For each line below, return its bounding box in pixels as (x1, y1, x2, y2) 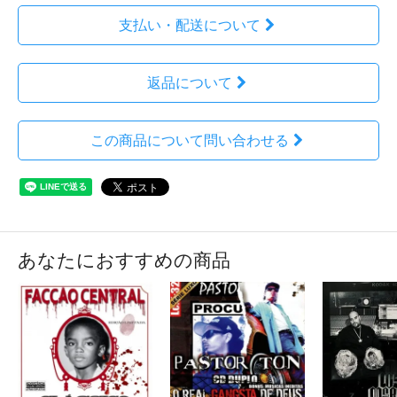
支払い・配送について (118, 18, 261, 34)
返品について (146, 75, 232, 91)
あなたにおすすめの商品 (18, 250, 230, 271)
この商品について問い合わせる (90, 133, 289, 149)
